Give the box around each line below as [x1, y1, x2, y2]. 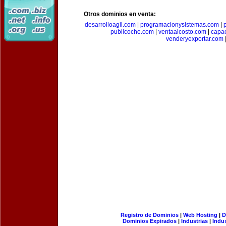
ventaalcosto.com [158, 28, 206, 35]
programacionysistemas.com [140, 21, 219, 28]
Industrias [181, 218, 208, 224]
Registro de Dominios [120, 212, 179, 218]
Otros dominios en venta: [84, 11, 156, 18]
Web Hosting [183, 212, 217, 218]
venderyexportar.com [166, 35, 223, 42]
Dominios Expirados [123, 218, 177, 224]
